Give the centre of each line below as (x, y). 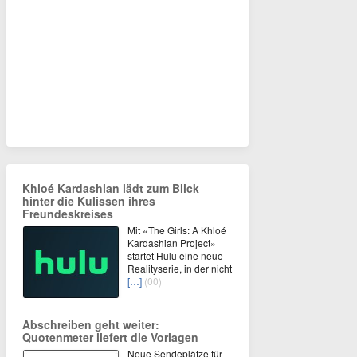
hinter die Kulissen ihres (89, 200)
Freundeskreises (68, 213)
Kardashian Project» (172, 242)
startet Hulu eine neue (175, 255)
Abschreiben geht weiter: (91, 324)
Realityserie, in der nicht (180, 268)
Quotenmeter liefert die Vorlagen (110, 337)
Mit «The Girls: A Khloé (177, 229)
